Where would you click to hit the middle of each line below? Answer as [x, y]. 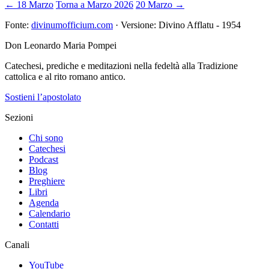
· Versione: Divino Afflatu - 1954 [177, 25]
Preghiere [47, 181]
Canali [17, 244]
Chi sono [46, 138]
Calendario [50, 213]
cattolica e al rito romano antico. [65, 76]
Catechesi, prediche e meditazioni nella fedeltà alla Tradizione [121, 65]
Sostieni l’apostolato [43, 97]
